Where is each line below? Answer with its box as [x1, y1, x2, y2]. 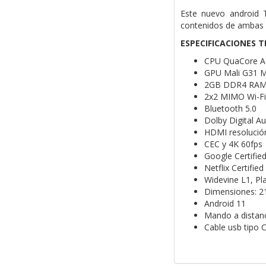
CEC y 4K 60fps [204, 138, 262, 150]
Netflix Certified [204, 162, 264, 174]
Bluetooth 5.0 [204, 103, 256, 115]
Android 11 [204, 198, 246, 210]
